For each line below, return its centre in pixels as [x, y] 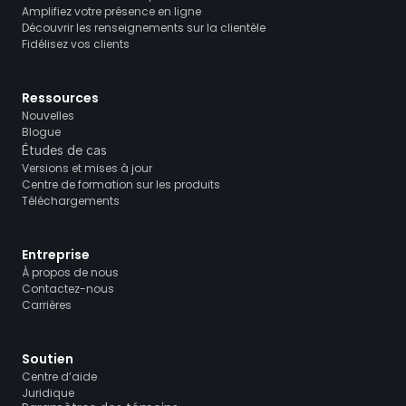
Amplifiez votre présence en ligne [111, 11]
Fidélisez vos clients [76, 44]
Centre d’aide [59, 377]
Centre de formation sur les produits [121, 184]
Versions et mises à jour [87, 168]
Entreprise [56, 255]
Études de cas [64, 150]
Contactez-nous [68, 289]
